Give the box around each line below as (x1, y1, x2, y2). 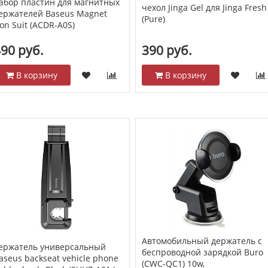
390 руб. (142, 42, 193, 59)
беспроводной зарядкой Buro (142, 246, 264, 258)
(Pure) (142, 13, 166, 25)
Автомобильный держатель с (142, 235, 263, 247)
